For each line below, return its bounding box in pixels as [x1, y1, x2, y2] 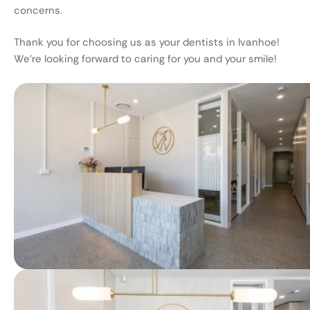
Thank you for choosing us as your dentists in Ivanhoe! [14, 35, 280, 49]
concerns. [14, 3, 62, 17]
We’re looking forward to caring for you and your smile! [14, 52, 277, 66]
